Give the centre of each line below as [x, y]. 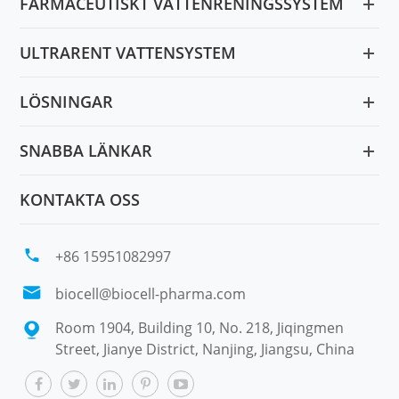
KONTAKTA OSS [80, 199]
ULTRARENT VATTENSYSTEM [128, 52]
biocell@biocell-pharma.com [151, 293]
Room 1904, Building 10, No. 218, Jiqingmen [200, 327]
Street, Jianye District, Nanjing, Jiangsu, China [205, 349]
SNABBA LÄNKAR [86, 150]
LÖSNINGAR [67, 101]
